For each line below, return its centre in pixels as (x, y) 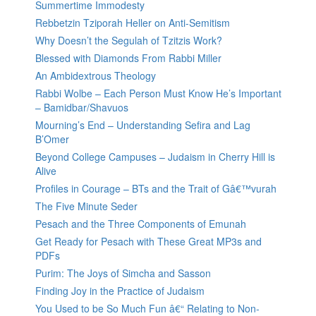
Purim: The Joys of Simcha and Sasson (123, 273)
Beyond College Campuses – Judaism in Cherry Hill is (155, 157)
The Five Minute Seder (86, 206)
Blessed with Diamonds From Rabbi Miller (128, 58)
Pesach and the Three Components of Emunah (141, 224)
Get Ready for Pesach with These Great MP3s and (148, 242)
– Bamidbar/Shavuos (82, 108)
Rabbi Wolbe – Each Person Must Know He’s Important (158, 93)
